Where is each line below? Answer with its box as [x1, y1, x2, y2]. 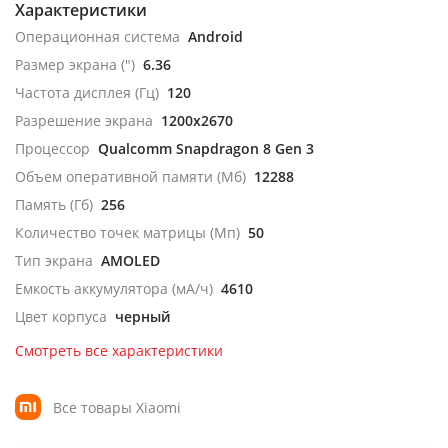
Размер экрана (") [15, 55, 135, 74]
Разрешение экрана [15, 111, 153, 130]
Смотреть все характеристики [15, 341, 223, 360]
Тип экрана [15, 251, 93, 270]
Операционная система [15, 27, 180, 46]
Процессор [15, 139, 90, 158]
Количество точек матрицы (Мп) [15, 223, 240, 242]
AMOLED [101, 251, 160, 270]
